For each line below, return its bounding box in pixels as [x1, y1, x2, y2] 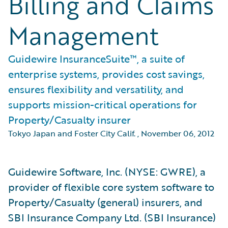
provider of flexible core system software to [8, 179, 214, 194]
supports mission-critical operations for [8, 97, 197, 112]
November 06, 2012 [141, 127, 214, 139]
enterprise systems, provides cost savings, [8, 66, 205, 81]
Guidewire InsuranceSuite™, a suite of [8, 51, 185, 66]
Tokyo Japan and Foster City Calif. [8, 127, 135, 139]
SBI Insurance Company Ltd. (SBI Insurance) [8, 210, 216, 225]
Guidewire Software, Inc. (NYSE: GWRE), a [8, 164, 206, 179]
